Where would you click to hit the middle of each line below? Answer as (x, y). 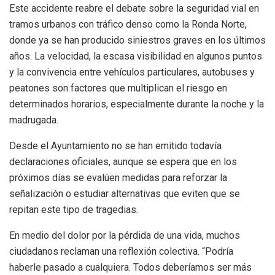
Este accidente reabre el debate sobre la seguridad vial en (134, 9)
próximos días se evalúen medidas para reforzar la (118, 178)
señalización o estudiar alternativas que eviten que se (125, 194)
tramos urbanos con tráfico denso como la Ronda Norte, (128, 25)
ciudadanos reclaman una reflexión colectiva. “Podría (121, 252)
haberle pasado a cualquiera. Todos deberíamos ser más (130, 268)
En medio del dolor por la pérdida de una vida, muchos (125, 236)
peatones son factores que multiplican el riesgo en (118, 88)
